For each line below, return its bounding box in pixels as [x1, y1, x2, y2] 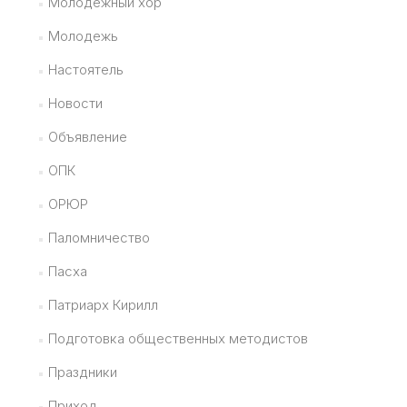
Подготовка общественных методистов [47, 329, 308, 347]
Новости [47, 94, 103, 112]
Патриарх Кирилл [47, 295, 158, 313]
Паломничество [47, 228, 150, 246]
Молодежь [47, 26, 118, 45]
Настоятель [47, 60, 124, 78]
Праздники [47, 362, 117, 381]
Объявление [47, 127, 127, 145]
